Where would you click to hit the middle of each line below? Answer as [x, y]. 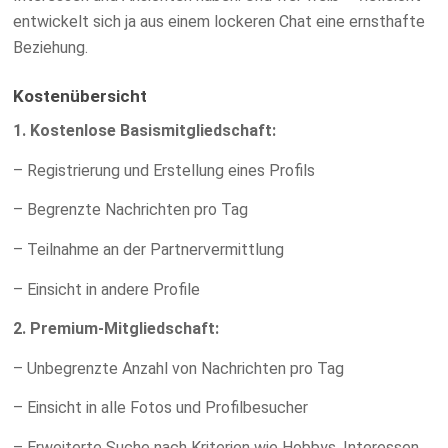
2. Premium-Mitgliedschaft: [116, 329]
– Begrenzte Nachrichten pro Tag [131, 210]
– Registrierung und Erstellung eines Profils [164, 170]
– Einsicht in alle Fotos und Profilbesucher [161, 408]
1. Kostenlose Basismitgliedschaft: [145, 131]
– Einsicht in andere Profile [107, 289]
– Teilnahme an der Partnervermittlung [149, 250]
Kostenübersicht [80, 95]
